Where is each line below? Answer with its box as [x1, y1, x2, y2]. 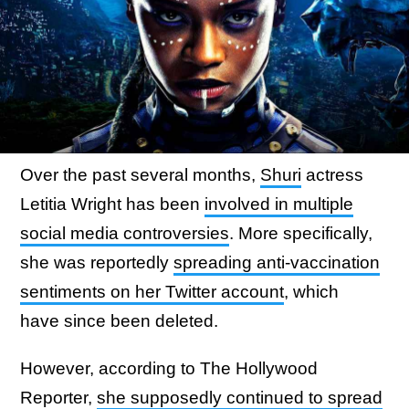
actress [301, 165, 363, 184]
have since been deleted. [20, 311, 218, 330]
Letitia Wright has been [20, 194, 204, 214]
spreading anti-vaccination [173, 253, 380, 272]
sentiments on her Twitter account [20, 282, 284, 301]
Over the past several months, [20, 165, 260, 184]
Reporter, [20, 388, 97, 407]
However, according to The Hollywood [20, 359, 318, 378]
